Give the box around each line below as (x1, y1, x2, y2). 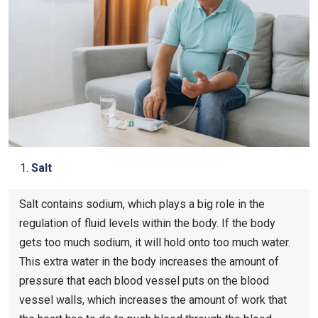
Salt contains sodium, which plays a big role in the (19, 197, 265, 211)
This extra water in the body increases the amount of (19, 254, 279, 268)
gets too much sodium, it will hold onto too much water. (19, 235, 290, 249)
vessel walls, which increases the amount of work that (19, 292, 287, 307)
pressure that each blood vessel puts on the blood (19, 273, 269, 287)
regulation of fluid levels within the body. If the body (19, 216, 275, 230)
